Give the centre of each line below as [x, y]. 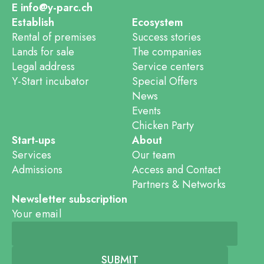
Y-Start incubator [50, 82]
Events [146, 111]
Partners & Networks [179, 185]
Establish [33, 23]
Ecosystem [158, 23]
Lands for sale [43, 52]
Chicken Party [163, 126]
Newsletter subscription [70, 199]
